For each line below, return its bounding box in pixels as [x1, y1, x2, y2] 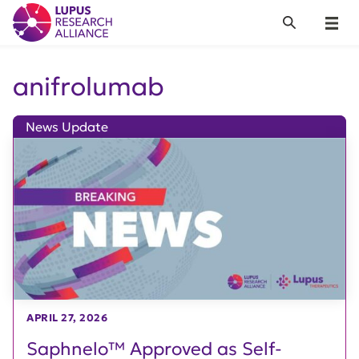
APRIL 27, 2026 [26, 312, 108, 325]
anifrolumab [13, 71, 163, 103]
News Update [26, 119, 108, 135]
